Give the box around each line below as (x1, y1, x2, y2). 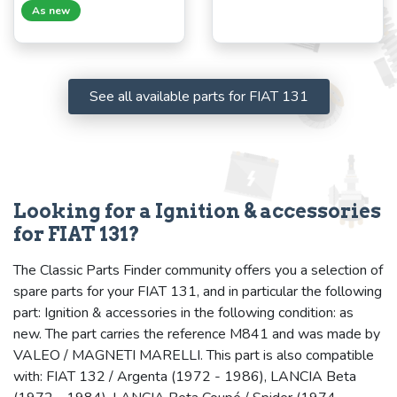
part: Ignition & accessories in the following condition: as (13, 302, 354, 323)
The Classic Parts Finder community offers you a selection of (13, 260, 383, 280)
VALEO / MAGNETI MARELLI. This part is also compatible (13, 345, 374, 365)
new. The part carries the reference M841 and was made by (13, 323, 380, 344)
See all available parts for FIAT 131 (89, 86, 308, 106)
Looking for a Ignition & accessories (13, 198, 381, 222)
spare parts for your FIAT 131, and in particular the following (13, 281, 382, 301)
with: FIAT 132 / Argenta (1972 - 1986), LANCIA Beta (13, 366, 356, 386)
